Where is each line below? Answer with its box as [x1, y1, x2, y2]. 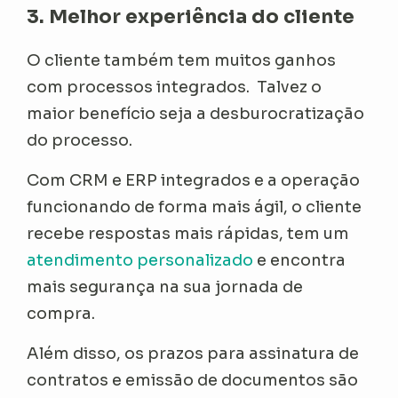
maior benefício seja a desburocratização [27, 104, 365, 124]
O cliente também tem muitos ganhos [27, 51, 337, 71]
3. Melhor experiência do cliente [27, 4, 355, 29]
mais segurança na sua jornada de [27, 277, 304, 298]
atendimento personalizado [27, 251, 254, 271]
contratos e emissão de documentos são [27, 370, 359, 391]
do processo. [27, 131, 133, 151]
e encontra [253, 251, 346, 271]
